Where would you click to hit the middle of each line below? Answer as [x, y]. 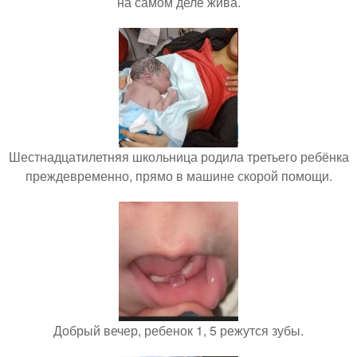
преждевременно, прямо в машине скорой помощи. [178, 175]
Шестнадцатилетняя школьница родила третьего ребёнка [178, 156]
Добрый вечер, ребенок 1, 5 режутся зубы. [178, 330]
